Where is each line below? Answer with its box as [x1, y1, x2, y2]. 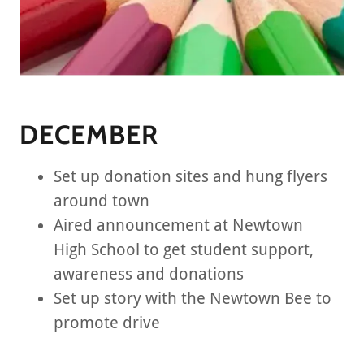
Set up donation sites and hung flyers [54, 167, 327, 186]
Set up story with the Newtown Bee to [54, 288, 331, 308]
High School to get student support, [54, 240, 314, 259]
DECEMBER [19, 119, 158, 150]
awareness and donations [54, 264, 244, 284]
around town [54, 191, 149, 210]
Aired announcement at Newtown [54, 215, 303, 235]
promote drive [54, 313, 160, 332]
